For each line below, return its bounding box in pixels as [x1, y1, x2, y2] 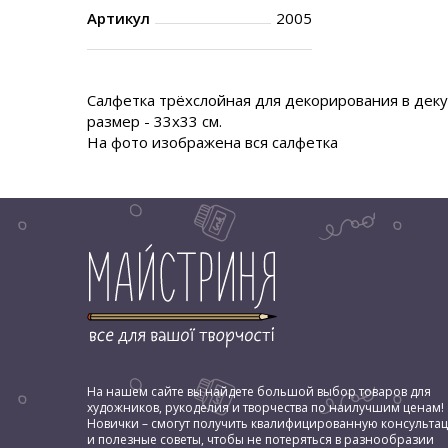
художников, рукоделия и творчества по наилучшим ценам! [87, 399, 444, 416]
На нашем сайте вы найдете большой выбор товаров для [87, 383, 431, 400]
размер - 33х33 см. [87, 111, 222, 131]
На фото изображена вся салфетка [87, 132, 338, 152]
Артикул [87, 8, 150, 28]
